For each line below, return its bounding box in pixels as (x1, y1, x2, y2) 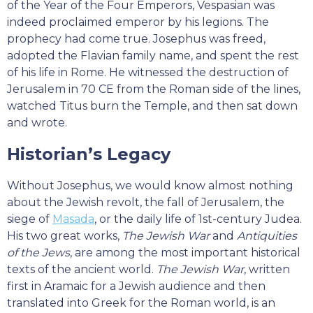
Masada (52, 212, 94, 226)
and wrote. (7, 116, 67, 130)
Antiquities (237, 229, 297, 243)
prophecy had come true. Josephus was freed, (7, 32, 265, 46)
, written (244, 263, 290, 277)
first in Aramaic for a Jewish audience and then (7, 279, 265, 293)
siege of (7, 212, 52, 226)
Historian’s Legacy (7, 144, 170, 165)
